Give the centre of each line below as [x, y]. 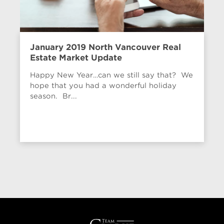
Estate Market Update [76, 57]
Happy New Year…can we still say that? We [111, 75]
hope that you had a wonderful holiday [103, 85]
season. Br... [53, 96]
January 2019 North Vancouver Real [105, 47]
